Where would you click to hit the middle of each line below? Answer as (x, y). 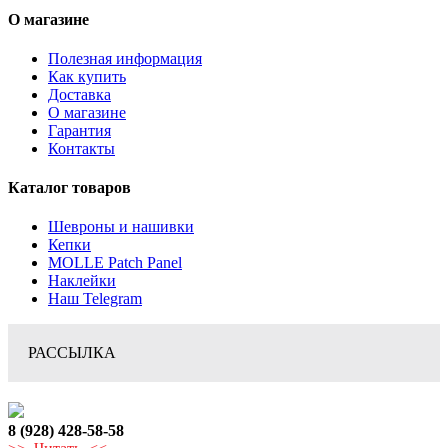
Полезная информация (125, 58)
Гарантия (79, 130)
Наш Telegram (95, 299)
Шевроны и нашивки (121, 227)
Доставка (79, 94)
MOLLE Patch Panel (115, 263)
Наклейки (82, 281)
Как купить (87, 76)
